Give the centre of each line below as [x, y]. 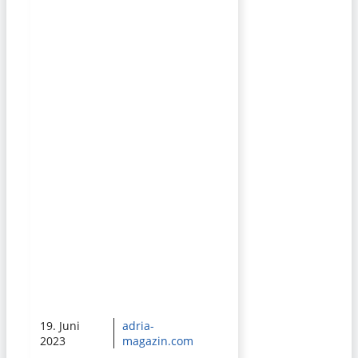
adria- [139, 326]
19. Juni [60, 326]
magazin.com [158, 341]
